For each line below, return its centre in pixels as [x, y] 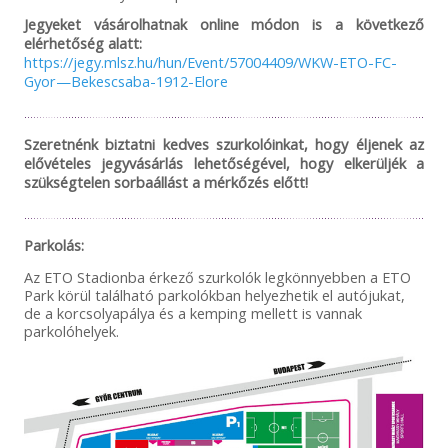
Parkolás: [53, 245]
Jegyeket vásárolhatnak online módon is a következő [224, 24]
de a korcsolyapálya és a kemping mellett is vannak [192, 313]
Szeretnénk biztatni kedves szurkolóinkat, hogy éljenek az [224, 144]
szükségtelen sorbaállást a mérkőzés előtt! [165, 182]
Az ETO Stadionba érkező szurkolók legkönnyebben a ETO [217, 277]
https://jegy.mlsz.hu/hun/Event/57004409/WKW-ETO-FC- [210, 62]
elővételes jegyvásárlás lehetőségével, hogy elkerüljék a [224, 163]
